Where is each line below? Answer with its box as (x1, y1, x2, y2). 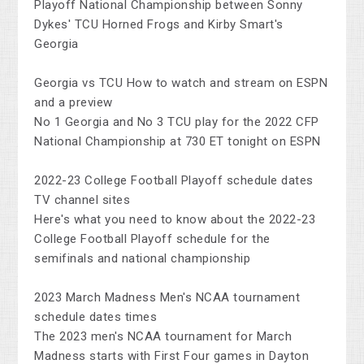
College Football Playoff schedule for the (34, 232, 271, 247)
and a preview (34, 95, 113, 110)
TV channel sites (34, 193, 131, 208)
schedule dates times (34, 310, 158, 325)
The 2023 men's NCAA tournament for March (34, 329, 292, 344)
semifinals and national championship (34, 251, 251, 266)
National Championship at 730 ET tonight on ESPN (34, 134, 321, 149)
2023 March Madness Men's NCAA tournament (34, 290, 301, 305)
